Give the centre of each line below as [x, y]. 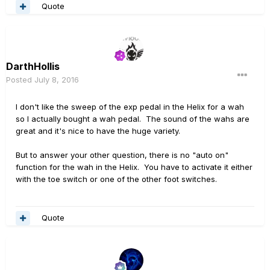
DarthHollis [33, 66]
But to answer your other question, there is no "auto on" [122, 155]
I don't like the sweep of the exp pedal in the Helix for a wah [130, 106]
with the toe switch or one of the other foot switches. [116, 179]
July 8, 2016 [57, 79]
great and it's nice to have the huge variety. [98, 130]
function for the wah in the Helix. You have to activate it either [134, 167]
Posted [20, 79]
